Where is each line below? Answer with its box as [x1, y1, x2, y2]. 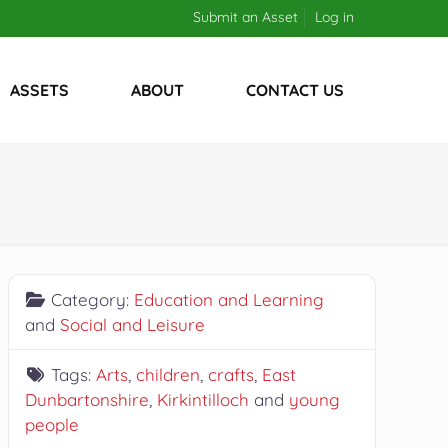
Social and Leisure [59, 314, 205, 335]
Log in [315, 8, 354, 26]
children [136, 364, 201, 385]
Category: [51, 289, 135, 310]
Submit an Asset [193, 8, 298, 26]
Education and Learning [134, 289, 325, 310]
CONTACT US [246, 80, 344, 100]
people [24, 414, 79, 435]
